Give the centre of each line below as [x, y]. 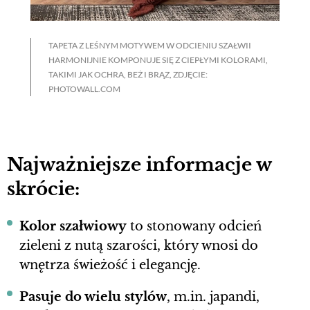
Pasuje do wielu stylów [93, 297]
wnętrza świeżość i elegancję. [110, 265]
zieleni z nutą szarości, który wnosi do [139, 245]
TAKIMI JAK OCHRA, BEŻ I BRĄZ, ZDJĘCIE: [128, 75]
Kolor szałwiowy [73, 226]
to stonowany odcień [194, 226]
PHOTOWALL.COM [84, 89]
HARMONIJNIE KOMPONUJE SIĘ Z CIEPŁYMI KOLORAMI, [158, 60]
